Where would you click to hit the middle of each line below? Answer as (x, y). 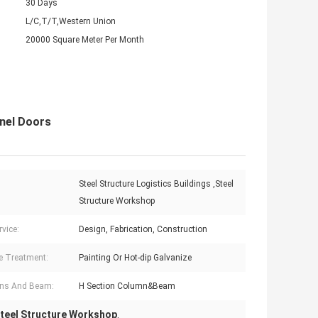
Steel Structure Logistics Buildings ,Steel (156, 184)
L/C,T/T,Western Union (71, 22)
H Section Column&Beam (127, 286)
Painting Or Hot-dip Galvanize (135, 258)
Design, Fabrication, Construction (143, 230)
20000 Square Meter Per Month (85, 40)
